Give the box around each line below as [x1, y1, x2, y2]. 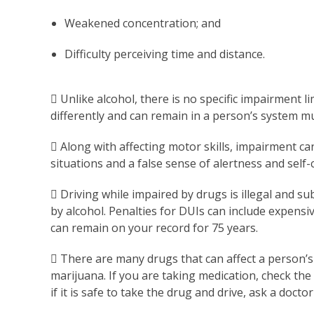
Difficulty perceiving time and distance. [64, 46, 265, 62]
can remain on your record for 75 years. [50, 220, 258, 236]
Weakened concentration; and [64, 15, 221, 32]
